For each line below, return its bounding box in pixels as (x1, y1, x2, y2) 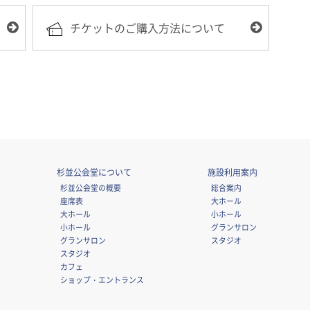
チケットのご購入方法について (69, 19, 225, 36)
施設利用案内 (208, 166, 258, 179)
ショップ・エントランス (60, 274, 145, 286)
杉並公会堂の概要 (60, 182, 122, 194)
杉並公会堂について (56, 166, 131, 179)
